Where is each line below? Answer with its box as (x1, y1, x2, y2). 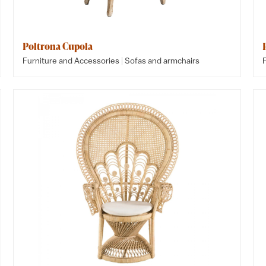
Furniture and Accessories (23, 56, 120, 65)
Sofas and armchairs (125, 56, 200, 65)
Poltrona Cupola (23, 40, 93, 53)
